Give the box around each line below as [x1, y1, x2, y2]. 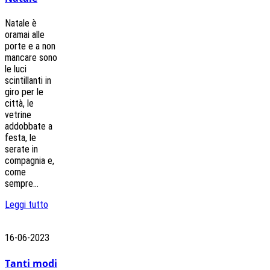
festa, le [5, 132, 36, 144]
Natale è [5, 17, 37, 30]
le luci [5, 63, 27, 75]
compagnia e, [5, 155, 54, 167]
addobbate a [5, 121, 52, 133]
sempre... [5, 178, 39, 190]
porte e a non [5, 40, 55, 52]
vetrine [5, 109, 31, 121]
